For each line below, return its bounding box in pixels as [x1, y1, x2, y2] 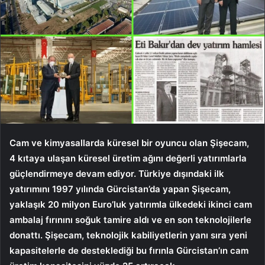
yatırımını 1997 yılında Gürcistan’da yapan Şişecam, [9, 183, 231, 195]
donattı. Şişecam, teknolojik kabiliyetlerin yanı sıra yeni [9, 229, 247, 241]
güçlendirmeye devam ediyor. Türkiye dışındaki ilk [9, 167, 224, 179]
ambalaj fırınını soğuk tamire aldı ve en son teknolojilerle [9, 214, 251, 225]
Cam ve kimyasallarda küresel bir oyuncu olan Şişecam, [9, 137, 249, 148]
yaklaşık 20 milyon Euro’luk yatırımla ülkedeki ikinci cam [9, 198, 252, 210]
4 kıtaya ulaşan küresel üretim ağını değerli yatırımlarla [9, 152, 247, 164]
